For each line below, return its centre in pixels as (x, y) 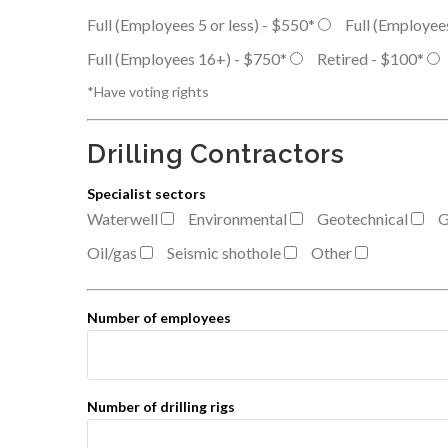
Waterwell (122, 218)
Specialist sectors (146, 193)
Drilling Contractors (215, 154)
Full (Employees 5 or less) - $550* (201, 24)
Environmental (237, 218)
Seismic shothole (224, 252)
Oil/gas (112, 252)
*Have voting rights (148, 91)
